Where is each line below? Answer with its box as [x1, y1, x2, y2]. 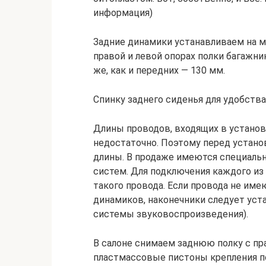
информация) [93, 7, 153, 18]
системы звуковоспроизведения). [93, 208, 248, 220]
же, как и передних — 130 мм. [93, 65, 225, 76]
